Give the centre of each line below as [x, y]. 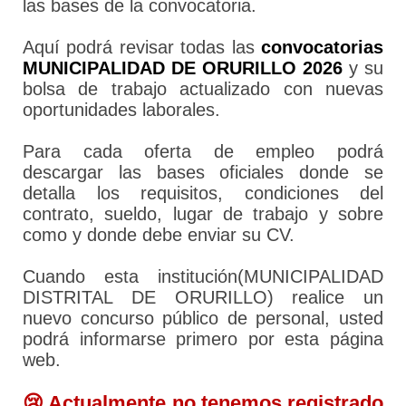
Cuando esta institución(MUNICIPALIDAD [203, 277]
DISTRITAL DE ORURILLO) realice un [203, 298]
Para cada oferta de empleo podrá [203, 152]
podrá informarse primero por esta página [203, 339]
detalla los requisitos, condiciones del [203, 193]
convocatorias [322, 48]
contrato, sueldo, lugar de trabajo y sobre [203, 214]
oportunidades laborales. [121, 110]
